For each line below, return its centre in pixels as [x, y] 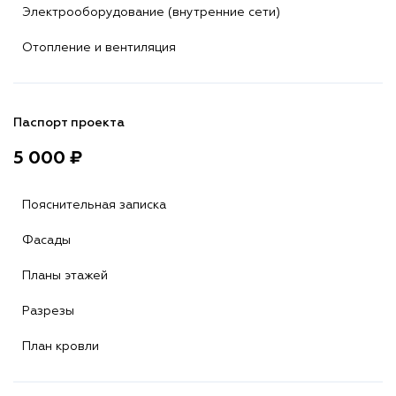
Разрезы [48, 311]
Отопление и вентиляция [99, 47]
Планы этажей [65, 275]
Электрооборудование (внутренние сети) [151, 12]
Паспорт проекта [69, 122]
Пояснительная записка [94, 205]
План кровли [61, 346]
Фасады [46, 240]
